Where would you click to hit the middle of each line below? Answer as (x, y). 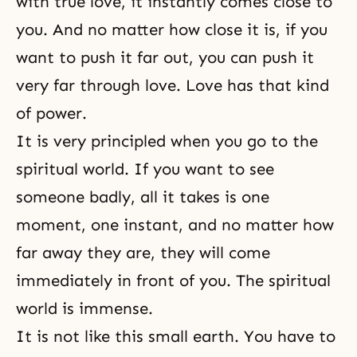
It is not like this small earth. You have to (176, 336)
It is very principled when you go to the (167, 141)
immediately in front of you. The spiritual (173, 280)
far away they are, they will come (143, 253)
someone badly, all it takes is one (143, 197)
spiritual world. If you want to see (145, 169)
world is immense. (84, 308)
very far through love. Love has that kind (173, 85)
